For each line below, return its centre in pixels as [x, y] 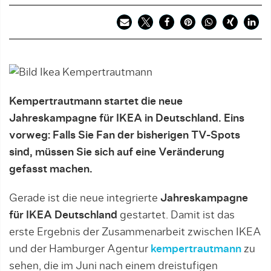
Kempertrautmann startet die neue [96, 101]
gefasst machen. [51, 169]
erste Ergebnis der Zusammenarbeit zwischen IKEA [135, 232]
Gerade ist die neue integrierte [85, 198]
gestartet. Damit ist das [176, 215]
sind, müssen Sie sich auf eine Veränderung [117, 152]
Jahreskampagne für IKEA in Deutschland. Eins [127, 118]
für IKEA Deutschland [63, 215]
